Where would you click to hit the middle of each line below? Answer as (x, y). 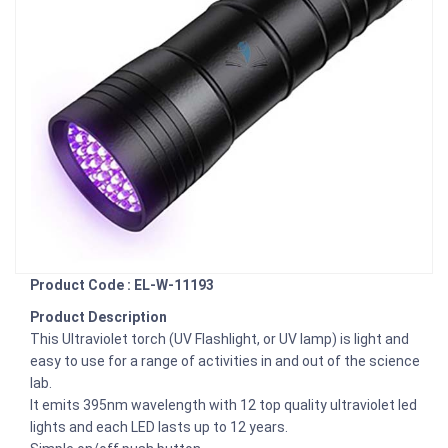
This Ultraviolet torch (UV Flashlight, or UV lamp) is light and (219, 339)
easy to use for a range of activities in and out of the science (225, 361)
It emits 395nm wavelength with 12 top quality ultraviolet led (223, 405)
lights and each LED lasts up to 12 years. (160, 427)
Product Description (98, 317)
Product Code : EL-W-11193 (122, 285)
